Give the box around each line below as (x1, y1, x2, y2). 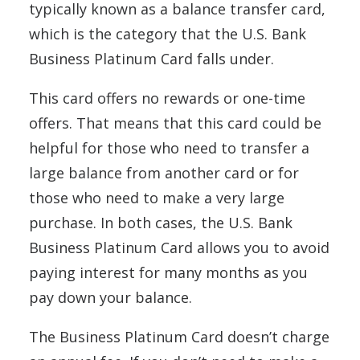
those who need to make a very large (29, 188, 284, 207)
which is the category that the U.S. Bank (29, 24, 306, 43)
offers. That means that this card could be (29, 113, 321, 133)
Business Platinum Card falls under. (29, 49, 278, 68)
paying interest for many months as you (29, 263, 308, 282)
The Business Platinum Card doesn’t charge (29, 327, 329, 346)
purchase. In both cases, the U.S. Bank (29, 213, 292, 232)
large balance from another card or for (29, 163, 299, 182)
